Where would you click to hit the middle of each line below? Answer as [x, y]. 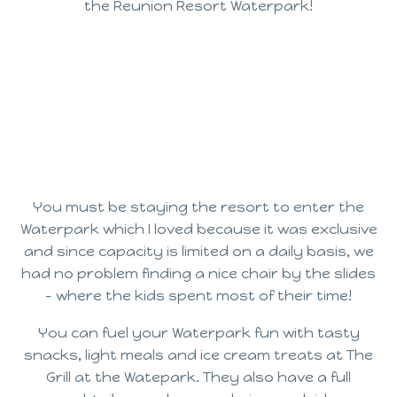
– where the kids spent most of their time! [198, 295]
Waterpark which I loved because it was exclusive [198, 229]
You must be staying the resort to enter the [198, 206]
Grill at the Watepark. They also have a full [198, 378]
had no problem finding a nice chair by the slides [198, 273]
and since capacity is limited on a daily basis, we [198, 251]
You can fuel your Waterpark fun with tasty [198, 333]
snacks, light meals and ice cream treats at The [198, 355]
